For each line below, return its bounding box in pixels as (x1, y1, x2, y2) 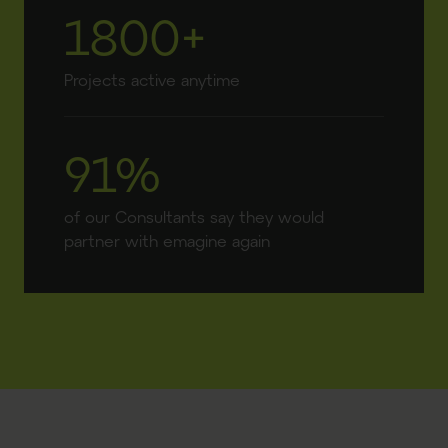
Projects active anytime (64, 70, 240, 89)
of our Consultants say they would (64, 207, 324, 226)
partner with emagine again (64, 231, 270, 250)
